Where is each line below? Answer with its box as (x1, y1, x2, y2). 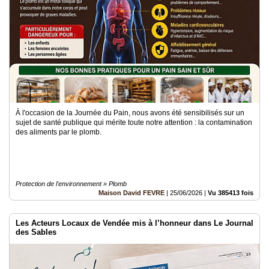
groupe (4, 44, 30, 53)
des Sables (16, 228, 56, 237)
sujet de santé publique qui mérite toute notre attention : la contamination (16, 118, 252, 127)
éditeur (4, 147, 28, 156)
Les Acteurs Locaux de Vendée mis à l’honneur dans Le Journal (16, 219, 253, 228)
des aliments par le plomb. (16, 128, 101, 136)
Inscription (4, 99, 40, 107)
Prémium (4, 76, 35, 85)
